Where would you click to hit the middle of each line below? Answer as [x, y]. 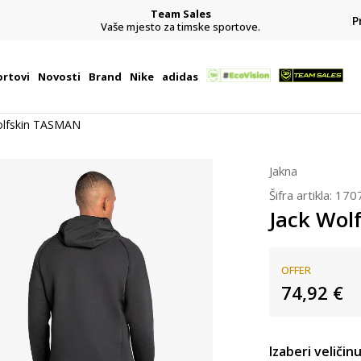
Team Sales [180, 13]
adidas [180, 77]
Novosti [59, 77]
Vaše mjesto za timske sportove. [180, 26]
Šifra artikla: [302, 195]
